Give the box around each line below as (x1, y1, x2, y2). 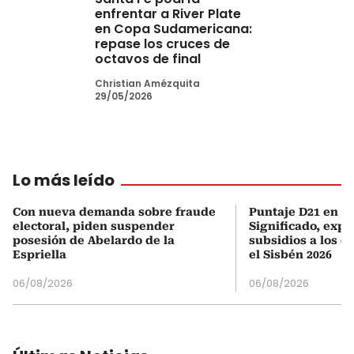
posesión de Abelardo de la (13, 233, 175, 247)
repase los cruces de (95, 34, 230, 53)
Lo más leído (13, 168, 115, 191)
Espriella (13, 247, 66, 261)
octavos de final (95, 49, 201, 68)
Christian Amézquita (95, 76, 200, 90)
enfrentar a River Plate (95, 4, 241, 23)
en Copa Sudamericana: (95, 19, 252, 38)
